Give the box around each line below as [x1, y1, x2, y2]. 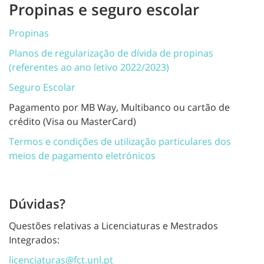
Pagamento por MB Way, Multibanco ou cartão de [9, 100, 230, 114]
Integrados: [9, 233, 60, 246]
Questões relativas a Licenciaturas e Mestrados [9, 219, 218, 232]
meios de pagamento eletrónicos [9, 148, 156, 162]
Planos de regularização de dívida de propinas [9, 46, 213, 60]
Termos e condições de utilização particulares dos [9, 134, 231, 148]
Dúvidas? [9, 194, 65, 213]
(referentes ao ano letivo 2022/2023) [9, 60, 169, 74]
